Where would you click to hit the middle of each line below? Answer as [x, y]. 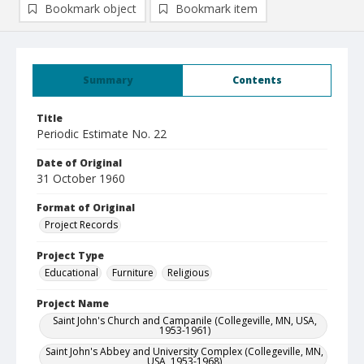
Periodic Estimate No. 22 [102, 134]
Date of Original [79, 163]
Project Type [70, 256]
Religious [188, 273]
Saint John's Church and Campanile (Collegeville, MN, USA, [184, 321]
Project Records [81, 225]
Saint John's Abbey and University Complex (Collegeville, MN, [184, 351]
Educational [71, 273]
